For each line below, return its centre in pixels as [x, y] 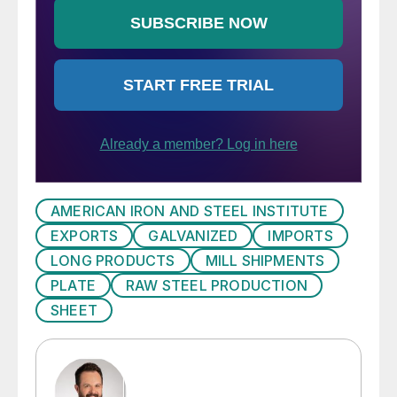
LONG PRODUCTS [113, 261]
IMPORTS [300, 236]
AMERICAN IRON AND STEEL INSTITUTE [190, 211]
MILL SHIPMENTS [265, 261]
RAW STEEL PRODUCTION [217, 286]
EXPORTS [85, 236]
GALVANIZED [193, 236]
